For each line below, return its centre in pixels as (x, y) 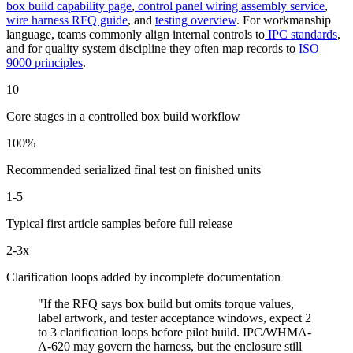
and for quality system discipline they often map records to (151, 49)
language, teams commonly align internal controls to (136, 35)
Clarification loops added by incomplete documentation (143, 277)
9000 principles (45, 63)
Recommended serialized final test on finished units (134, 170)
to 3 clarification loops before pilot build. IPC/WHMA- (175, 333)
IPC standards (303, 35)
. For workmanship (284, 20)
